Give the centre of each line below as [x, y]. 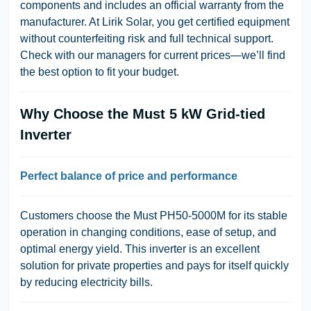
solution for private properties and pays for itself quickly [154, 265]
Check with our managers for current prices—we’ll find [153, 55]
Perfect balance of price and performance [129, 176]
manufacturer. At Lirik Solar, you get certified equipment [155, 22]
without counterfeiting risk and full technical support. [147, 38]
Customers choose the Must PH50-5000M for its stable [154, 215]
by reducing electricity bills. [86, 282]
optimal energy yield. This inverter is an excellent [140, 249]
